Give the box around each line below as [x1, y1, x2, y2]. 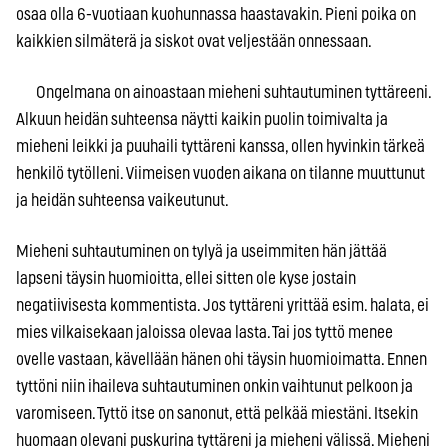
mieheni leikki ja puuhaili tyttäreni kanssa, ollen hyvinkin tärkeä [16, 137, 425, 155]
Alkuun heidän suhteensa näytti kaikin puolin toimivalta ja [16, 110, 388, 128]
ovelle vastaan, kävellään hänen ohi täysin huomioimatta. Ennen [16, 350, 427, 368]
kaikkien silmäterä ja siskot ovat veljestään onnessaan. [16, 32, 372, 50]
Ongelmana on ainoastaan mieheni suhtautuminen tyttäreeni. [16, 83, 431, 101]
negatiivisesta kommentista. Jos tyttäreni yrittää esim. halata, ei [16, 296, 429, 314]
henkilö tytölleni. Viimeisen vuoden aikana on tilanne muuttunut [16, 164, 425, 182]
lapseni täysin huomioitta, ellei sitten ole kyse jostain [16, 269, 356, 287]
